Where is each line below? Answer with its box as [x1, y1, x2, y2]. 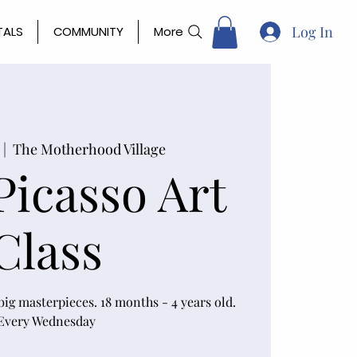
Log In [292, 22, 334, 41]
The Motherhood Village [12, 139, 166, 159]
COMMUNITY [53, 23, 124, 40]
